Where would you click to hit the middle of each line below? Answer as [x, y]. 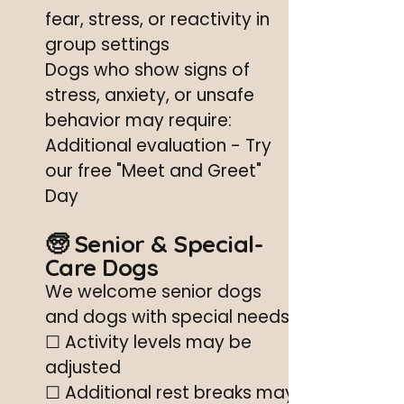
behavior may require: [141, 120]
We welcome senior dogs [153, 292]
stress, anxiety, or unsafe [150, 95]
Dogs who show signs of [147, 70]
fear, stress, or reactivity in [157, 19]
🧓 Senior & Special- [154, 244]
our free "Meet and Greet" [153, 171]
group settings [107, 45]
